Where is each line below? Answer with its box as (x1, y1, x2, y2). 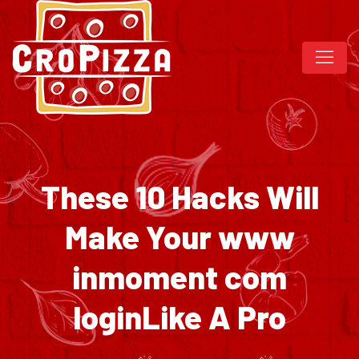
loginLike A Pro (73, 297, 286, 336)
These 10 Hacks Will (40, 177, 319, 216)
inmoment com (72, 257, 287, 296)
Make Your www (64, 217, 295, 256)
